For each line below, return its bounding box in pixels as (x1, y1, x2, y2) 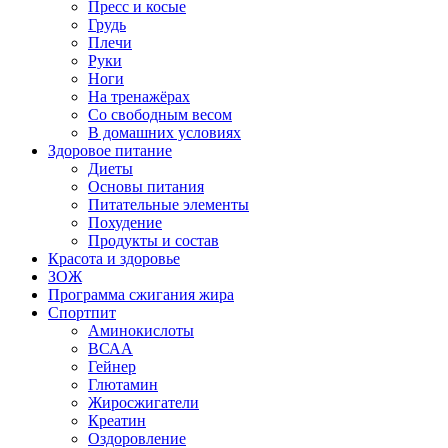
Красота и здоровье (48, 250, 180, 267)
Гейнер (88, 358, 136, 375)
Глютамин (88, 376, 158, 393)
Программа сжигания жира (48, 286, 234, 303)
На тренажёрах (88, 88, 190, 105)
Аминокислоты (88, 322, 194, 339)
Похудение (88, 214, 162, 231)
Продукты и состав (88, 232, 219, 249)
